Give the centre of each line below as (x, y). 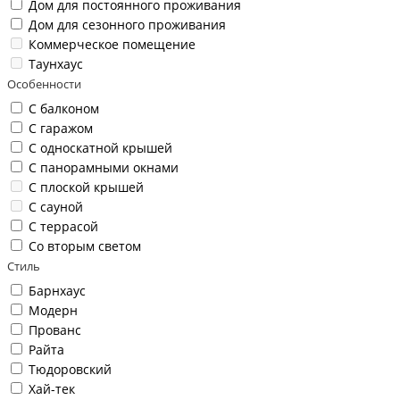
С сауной (56, 207)
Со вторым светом (85, 246)
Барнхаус (57, 291)
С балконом (64, 109)
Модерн (53, 311)
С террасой (63, 227)
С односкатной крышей (100, 148)
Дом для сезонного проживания (127, 25)
